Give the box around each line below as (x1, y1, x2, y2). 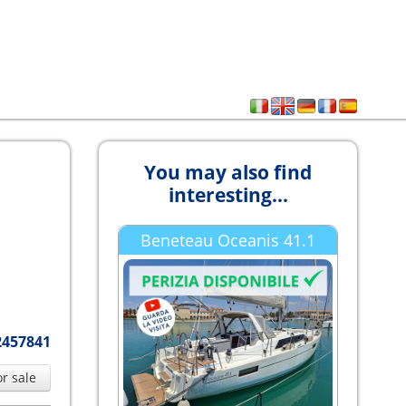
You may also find (144, 159, 313, 185)
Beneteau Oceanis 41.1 (140, 229, 316, 251)
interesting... (168, 182, 288, 208)
